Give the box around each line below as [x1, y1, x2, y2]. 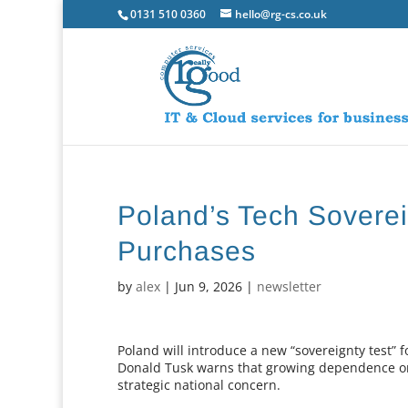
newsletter [257, 278, 322, 295]
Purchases [117, 236, 257, 266]
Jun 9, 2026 [175, 278, 243, 295]
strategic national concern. [117, 376, 281, 393]
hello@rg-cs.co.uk [235, 6, 328, 22]
